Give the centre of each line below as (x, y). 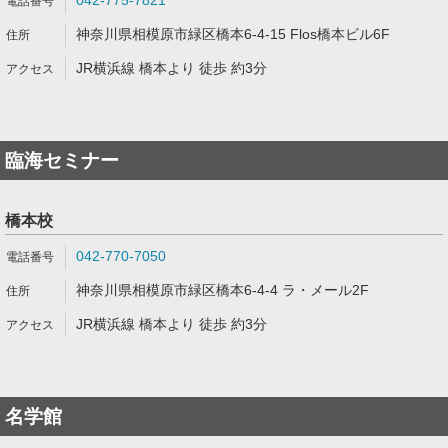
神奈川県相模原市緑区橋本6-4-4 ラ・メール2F (222, 290)
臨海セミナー (62, 160)
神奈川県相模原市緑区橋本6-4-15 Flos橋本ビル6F (233, 34)
